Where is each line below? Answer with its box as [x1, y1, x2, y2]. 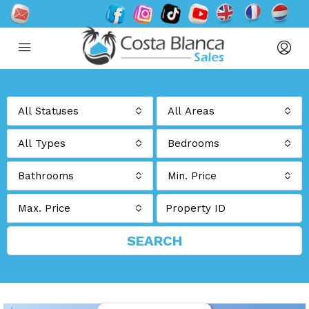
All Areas [167, 105, 215, 117]
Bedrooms [167, 137, 219, 150]
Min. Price [167, 170, 217, 182]
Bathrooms [18, 170, 74, 182]
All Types [18, 137, 66, 150]
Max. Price [18, 202, 70, 215]
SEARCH [127, 232, 182, 249]
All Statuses [18, 105, 79, 117]
